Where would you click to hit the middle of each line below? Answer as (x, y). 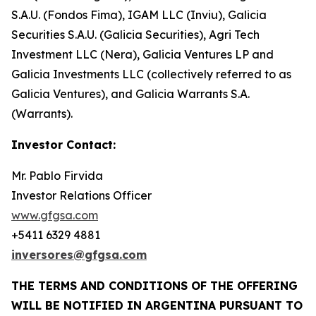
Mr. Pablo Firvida (57, 176)
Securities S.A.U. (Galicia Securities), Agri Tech (135, 35)
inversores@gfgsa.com (79, 255)
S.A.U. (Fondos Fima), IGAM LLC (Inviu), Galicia (139, 15)
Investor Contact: (63, 145)
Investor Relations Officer (81, 195)
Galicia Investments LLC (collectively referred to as (151, 74)
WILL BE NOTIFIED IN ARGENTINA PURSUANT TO (157, 305)
